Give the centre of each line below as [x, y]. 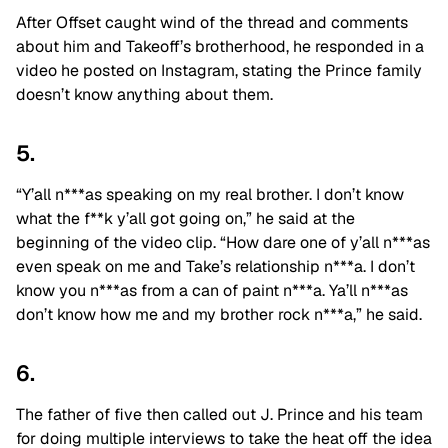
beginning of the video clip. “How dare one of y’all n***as [223, 243]
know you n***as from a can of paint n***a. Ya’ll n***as [212, 291]
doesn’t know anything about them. [144, 95]
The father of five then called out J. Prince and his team [219, 415]
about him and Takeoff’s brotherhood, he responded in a [220, 47]
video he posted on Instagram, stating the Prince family [219, 71]
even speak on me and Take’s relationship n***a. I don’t [215, 267]
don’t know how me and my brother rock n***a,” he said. [219, 315]
